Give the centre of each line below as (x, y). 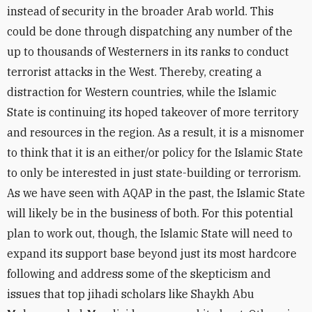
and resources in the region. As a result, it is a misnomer (156, 132)
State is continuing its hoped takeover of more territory (153, 112)
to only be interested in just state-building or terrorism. (154, 173)
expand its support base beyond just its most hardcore (152, 253)
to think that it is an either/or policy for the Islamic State (155, 153)
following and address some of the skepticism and (139, 274)
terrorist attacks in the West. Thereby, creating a (134, 72)
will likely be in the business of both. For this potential (150, 213)
